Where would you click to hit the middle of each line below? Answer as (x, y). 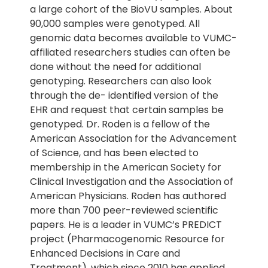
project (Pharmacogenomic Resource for (127, 239)
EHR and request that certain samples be (127, 110)
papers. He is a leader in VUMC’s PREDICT (126, 225)
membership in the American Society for (126, 167)
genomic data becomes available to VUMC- (133, 38)
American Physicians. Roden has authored (128, 196)
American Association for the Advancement (133, 138)
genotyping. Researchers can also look (121, 81)
